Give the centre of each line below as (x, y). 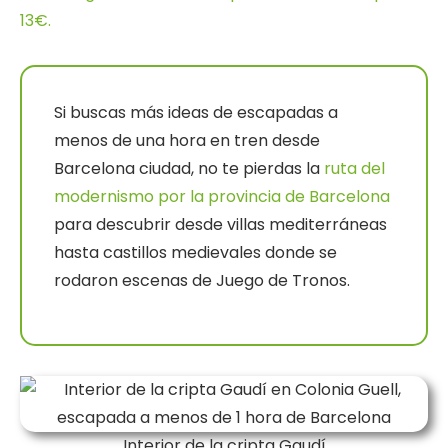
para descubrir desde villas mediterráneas (220, 225)
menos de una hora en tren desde (187, 141)
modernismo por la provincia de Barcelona (222, 197)
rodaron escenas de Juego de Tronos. (202, 281)
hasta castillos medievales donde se (195, 253)
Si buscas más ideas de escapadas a (196, 113)
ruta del (354, 169)
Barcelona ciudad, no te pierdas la (189, 169)
